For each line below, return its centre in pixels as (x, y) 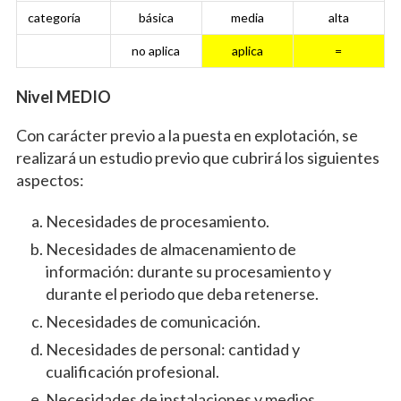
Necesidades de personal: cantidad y (172, 350)
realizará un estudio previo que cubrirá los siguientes (197, 158)
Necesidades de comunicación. (153, 322)
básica (156, 18)
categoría (54, 18)
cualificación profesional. (132, 372)
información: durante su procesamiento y (188, 272)
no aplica (156, 51)
